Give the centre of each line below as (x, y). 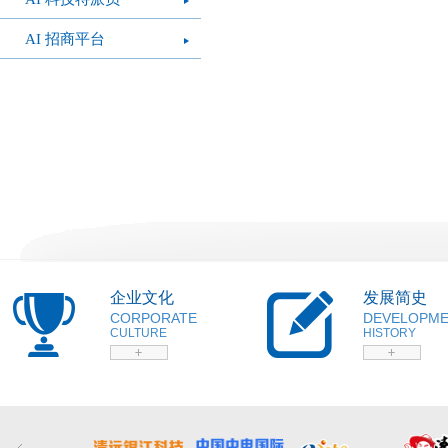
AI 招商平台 (65, 39)
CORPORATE (153, 318)
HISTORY (389, 333)
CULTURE (138, 333)
